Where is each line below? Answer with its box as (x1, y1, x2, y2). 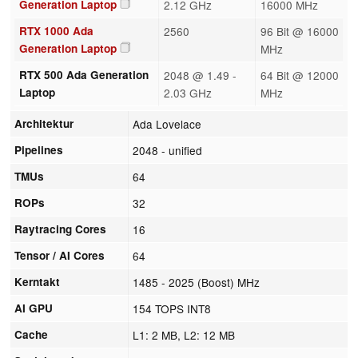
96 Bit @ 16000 (260, 22, 339, 39)
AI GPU (14, 300, 54, 316)
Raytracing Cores (14, 221, 107, 237)
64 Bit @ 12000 (260, 66, 339, 83)
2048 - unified (133, 141, 203, 158)
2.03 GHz (163, 84, 212, 101)
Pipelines (14, 141, 64, 157)
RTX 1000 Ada (18, 22, 93, 38)
